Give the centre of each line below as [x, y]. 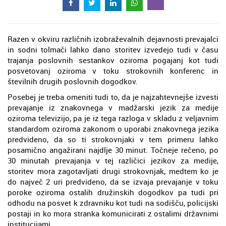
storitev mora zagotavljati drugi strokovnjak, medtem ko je [113, 171]
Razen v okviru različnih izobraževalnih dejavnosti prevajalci [113, 39]
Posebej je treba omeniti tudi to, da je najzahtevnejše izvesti [113, 97]
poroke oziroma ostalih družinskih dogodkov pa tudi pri [113, 192]
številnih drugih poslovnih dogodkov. [73, 81]
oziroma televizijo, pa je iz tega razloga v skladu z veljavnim [113, 118]
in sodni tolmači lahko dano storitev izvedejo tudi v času [113, 50]
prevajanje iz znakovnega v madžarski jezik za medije [113, 108]
